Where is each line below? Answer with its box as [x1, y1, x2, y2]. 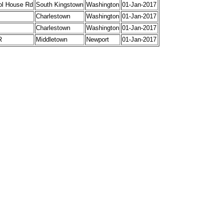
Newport [86, 36, 109, 44]
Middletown [36, 36, 67, 44]
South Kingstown [36, 1, 83, 9]
